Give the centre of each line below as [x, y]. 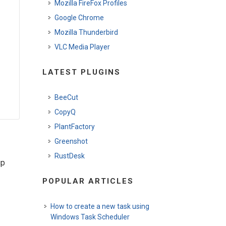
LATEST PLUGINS [81, 72]
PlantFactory [74, 127]
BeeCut [66, 97]
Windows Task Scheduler [90, 217]
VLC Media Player [82, 47]
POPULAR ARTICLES [88, 181]
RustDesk [69, 156]
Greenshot [71, 141]
